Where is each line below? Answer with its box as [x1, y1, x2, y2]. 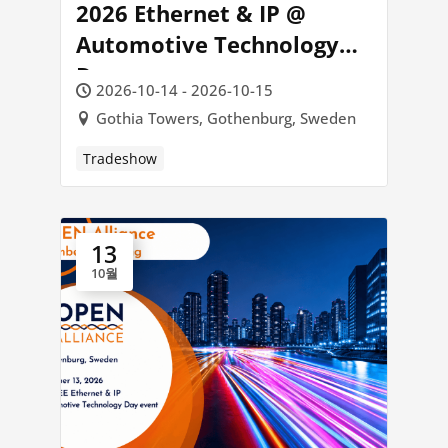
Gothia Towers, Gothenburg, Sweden [95, 108, 356, 129]
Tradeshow [82, 149, 157, 169]
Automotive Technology [75, 29, 339, 60]
